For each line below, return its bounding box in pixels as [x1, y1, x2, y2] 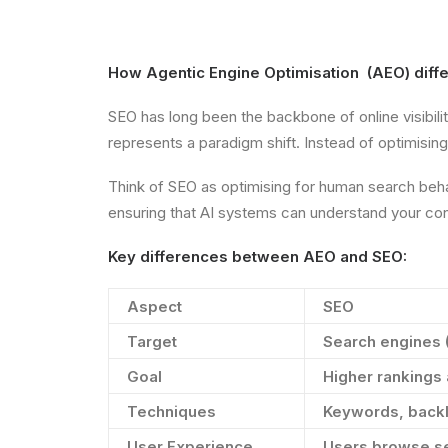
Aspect [127, 297, 182, 316]
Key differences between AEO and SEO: [108, 247, 407, 266]
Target [127, 332, 177, 351]
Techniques [127, 402, 216, 421]
